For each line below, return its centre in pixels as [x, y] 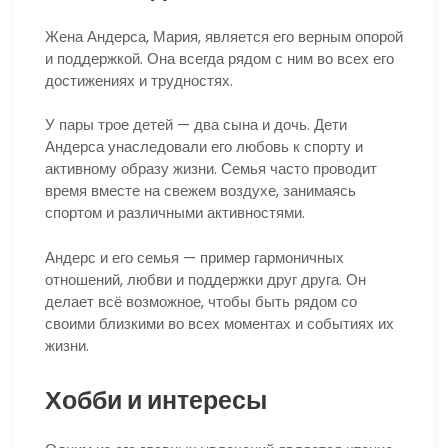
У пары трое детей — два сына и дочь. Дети [196, 125]
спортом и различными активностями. [175, 213]
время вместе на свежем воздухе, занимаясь [200, 191]
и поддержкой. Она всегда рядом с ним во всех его [219, 58]
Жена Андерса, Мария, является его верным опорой [224, 36]
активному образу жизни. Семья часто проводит [211, 169]
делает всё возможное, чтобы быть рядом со [201, 301]
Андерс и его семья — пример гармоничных [194, 257]
